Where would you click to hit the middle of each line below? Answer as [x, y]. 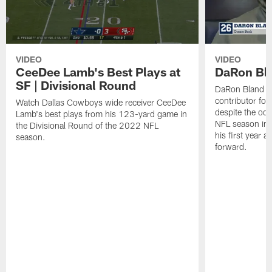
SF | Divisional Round [76, 85]
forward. [231, 147]
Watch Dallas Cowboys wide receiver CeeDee [101, 103]
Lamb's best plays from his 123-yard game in [102, 114]
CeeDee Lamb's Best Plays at [98, 72]
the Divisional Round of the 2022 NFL [87, 126]
